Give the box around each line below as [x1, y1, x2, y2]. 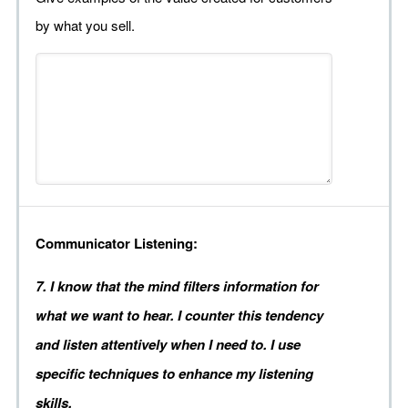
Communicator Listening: [36, 233, 198, 254]
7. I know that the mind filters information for [36, 276, 319, 297]
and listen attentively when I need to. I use [36, 334, 301, 355]
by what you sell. [36, 15, 135, 36]
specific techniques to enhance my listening [36, 363, 313, 384]
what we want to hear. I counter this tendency [36, 305, 323, 326]
